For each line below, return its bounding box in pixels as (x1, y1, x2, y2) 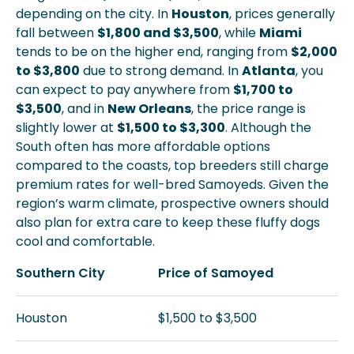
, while (219, 24, 259, 42)
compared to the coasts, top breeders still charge (16, 156, 329, 175)
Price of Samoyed (158, 264, 273, 282)
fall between (16, 24, 97, 42)
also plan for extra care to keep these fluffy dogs (16, 213, 320, 232)
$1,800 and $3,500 (97, 24, 219, 42)
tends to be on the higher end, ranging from (16, 43, 291, 61)
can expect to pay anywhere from (16, 81, 233, 99)
